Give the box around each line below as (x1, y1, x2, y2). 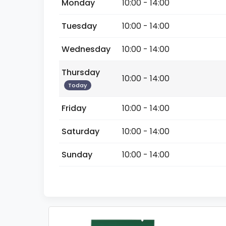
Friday (62, 102, 86, 114)
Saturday (62, 126, 99, 137)
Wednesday (62, 43, 110, 55)
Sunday (62, 149, 92, 160)
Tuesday (62, 20, 97, 32)
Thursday (62, 67, 100, 78)
